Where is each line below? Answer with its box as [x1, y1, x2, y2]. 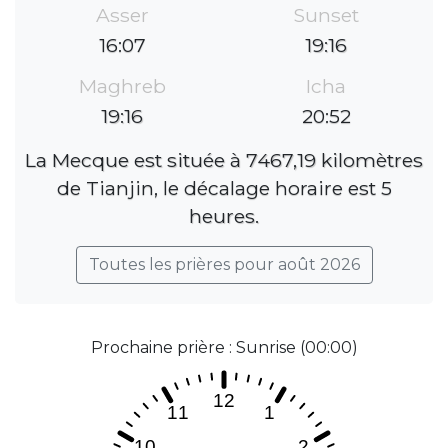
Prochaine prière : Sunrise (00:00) [90, 338, 358, 358]
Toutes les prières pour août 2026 [88, 255, 360, 275]
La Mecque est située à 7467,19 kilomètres [25, 148, 423, 173]
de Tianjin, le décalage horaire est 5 [56, 176, 392, 201]
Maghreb [78, 74, 166, 99]
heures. [189, 204, 259, 229]
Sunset [293, 3, 359, 28]
